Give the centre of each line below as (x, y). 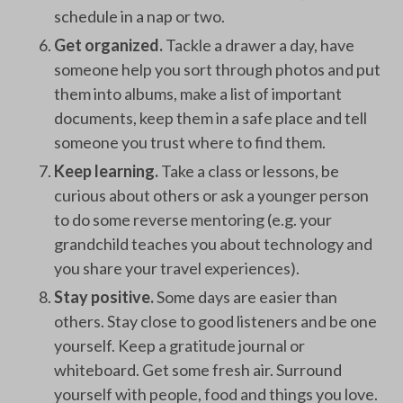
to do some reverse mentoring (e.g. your (193, 219)
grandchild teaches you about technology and (213, 244)
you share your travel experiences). (177, 268)
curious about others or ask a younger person (211, 195)
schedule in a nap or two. (139, 16)
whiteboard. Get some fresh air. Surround (198, 370)
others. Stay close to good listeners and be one (215, 321)
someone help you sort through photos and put (217, 69)
